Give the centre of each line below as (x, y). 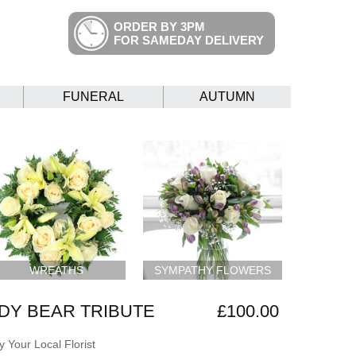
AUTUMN (227, 97)
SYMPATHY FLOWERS (213, 270)
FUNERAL (93, 97)
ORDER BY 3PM (159, 27)
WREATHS (56, 270)
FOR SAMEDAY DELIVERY (189, 40)
